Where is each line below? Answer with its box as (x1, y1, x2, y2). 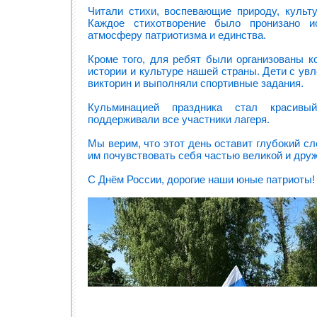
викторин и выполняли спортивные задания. (88, 77, 304, 89)
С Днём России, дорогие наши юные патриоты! (88, 173, 315, 185)
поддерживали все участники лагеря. (88, 113, 270, 125)
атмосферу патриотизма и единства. (88, 29, 266, 41)
